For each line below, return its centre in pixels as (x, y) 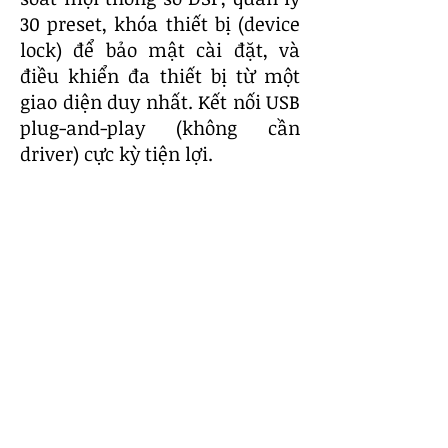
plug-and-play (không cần (160, 128)
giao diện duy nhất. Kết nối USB (160, 102)
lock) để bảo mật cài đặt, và (160, 50)
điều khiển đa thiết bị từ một (160, 76)
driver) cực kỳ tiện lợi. (116, 154)
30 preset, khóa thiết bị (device (160, 24)
